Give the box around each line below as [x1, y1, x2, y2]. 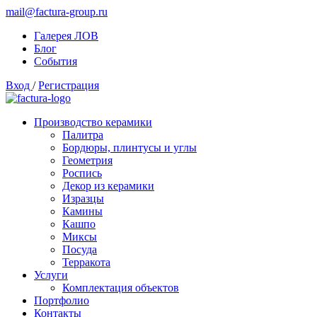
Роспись [62, 167, 102, 179]
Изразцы [62, 192, 104, 204]
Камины [62, 205, 103, 217]
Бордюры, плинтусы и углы [62, 142, 197, 154]
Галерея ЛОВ [34, 30, 98, 42]
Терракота [62, 256, 110, 268]
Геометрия [62, 154, 113, 166]
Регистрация [38, 79, 99, 91]
